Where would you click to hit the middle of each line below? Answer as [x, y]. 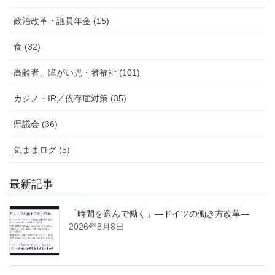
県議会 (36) [36, 124]
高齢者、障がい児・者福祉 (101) [77, 73]
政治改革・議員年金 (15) [61, 21]
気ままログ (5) [42, 150]
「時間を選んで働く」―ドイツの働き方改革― [159, 214]
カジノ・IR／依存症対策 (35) [70, 99]
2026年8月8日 [96, 227]
